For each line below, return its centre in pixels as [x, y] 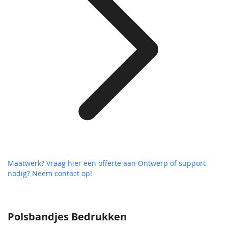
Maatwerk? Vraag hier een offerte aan [73, 163]
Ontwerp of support [172, 163]
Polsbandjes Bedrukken [67, 217]
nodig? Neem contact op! [50, 174]
